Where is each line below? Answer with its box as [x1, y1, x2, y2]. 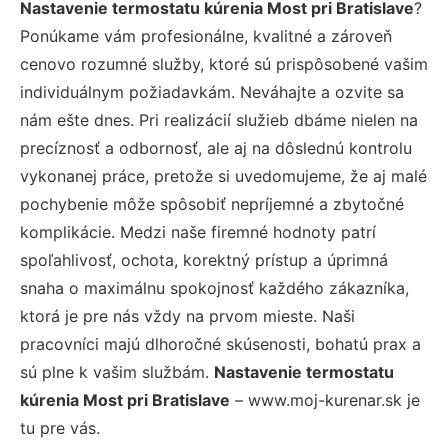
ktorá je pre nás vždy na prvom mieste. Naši [20, 305, 355, 326]
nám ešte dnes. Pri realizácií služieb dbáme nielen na [20, 109, 418, 130]
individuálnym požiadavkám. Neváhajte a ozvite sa [20, 81, 404, 102]
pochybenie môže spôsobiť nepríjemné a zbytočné [20, 193, 404, 214]
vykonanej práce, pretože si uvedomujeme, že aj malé [20, 165, 427, 186]
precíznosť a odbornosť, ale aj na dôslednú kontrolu [20, 137, 412, 158]
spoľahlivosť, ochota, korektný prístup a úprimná [20, 249, 388, 270]
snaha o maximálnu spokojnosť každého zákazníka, [20, 277, 409, 298]
